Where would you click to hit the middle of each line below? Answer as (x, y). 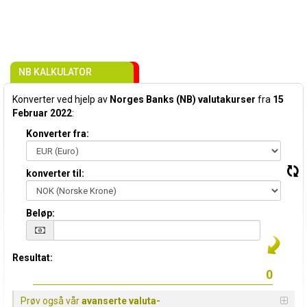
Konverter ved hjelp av (61, 99)
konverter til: (55, 173)
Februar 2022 (42, 113)
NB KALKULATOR (55, 72)
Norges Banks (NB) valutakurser (183, 99)
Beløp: (40, 213)
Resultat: (33, 258)
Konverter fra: (58, 134)
